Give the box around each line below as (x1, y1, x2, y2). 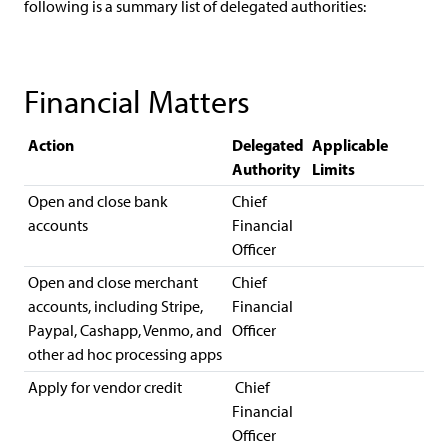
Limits (312, 159, 355, 179)
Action (28, 135, 74, 155)
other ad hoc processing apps (28, 345, 222, 364)
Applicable (312, 135, 388, 155)
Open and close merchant (28, 273, 198, 292)
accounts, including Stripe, (28, 297, 203, 316)
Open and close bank (28, 192, 168, 211)
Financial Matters (24, 83, 250, 121)
